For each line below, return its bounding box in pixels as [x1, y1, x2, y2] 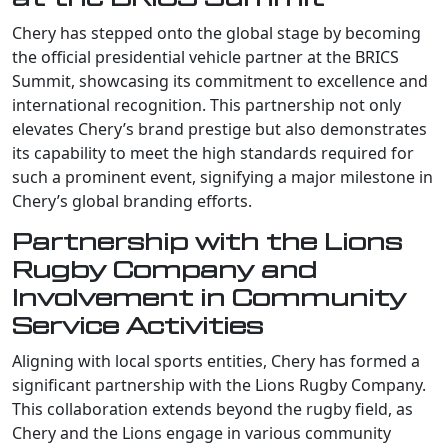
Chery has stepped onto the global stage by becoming [12, 21, 421, 44]
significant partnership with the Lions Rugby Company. [12, 373, 426, 396]
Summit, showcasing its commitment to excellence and [12, 69, 428, 92]
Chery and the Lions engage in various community [12, 421, 391, 444]
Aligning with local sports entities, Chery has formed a [12, 349, 420, 372]
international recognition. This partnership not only [12, 93, 401, 116]
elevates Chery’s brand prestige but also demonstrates [12, 117, 427, 140]
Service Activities [12, 314, 263, 338]
